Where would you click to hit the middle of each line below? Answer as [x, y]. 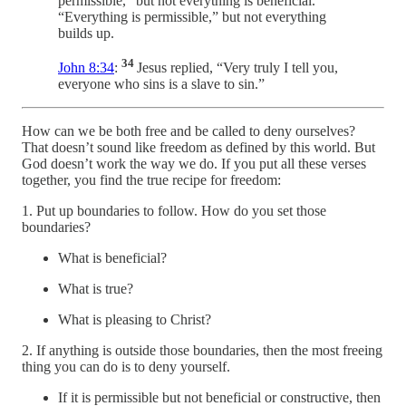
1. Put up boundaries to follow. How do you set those [174, 211]
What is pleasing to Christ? [135, 320]
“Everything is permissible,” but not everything [192, 17]
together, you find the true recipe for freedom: [151, 180]
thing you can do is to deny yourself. [126, 367]
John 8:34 [86, 68]
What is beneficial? [112, 258]
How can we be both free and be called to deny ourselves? [188, 131]
